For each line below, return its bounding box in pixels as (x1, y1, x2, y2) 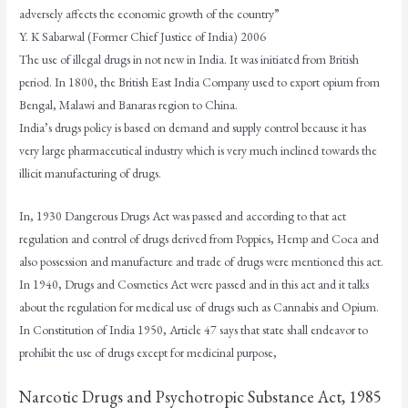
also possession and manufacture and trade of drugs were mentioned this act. (19, 253, 384, 270)
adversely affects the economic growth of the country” (19, 5, 280, 23)
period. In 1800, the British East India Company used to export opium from (19, 74, 381, 91)
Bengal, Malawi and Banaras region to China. (19, 97, 239, 114)
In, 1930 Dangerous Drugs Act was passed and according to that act (19, 208, 347, 225)
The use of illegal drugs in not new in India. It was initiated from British (19, 51, 360, 68)
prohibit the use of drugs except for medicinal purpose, (19, 344, 280, 362)
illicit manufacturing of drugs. (19, 165, 162, 182)
